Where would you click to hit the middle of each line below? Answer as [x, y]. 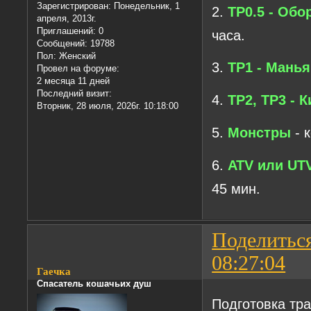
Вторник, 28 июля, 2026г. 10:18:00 [108, 106]
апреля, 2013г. [67, 19]
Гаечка [54, 272]
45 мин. [236, 189]
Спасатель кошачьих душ [94, 284]
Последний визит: [75, 94]
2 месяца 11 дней [74, 81]
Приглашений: [67, 31]
